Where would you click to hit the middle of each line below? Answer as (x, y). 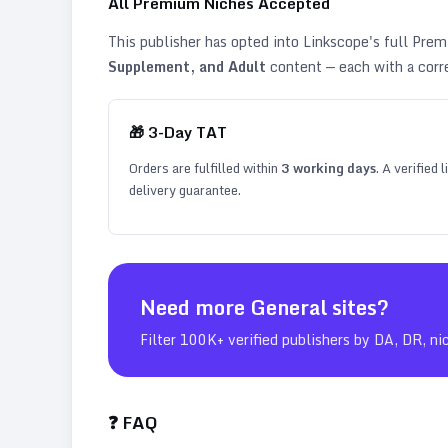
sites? (358, 307)
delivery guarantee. (185, 189)
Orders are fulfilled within (205, 167)
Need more (195, 307)
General (288, 307)
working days (333, 167)
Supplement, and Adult (187, 66)
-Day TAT (192, 131)
